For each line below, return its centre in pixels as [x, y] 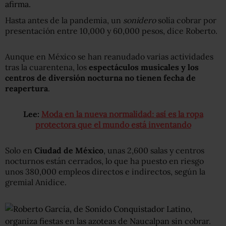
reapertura [26, 88]
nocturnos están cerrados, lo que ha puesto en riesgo [104, 161]
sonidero [139, 20]
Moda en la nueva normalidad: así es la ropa [122, 114]
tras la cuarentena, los [47, 67]
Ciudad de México [69, 150]
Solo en [20, 150]
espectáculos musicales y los [144, 67]
